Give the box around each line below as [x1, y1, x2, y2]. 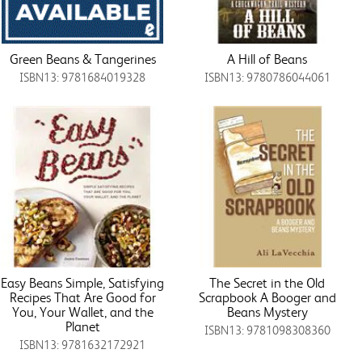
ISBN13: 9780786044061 [204, 69, 330, 85]
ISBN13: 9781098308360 [204, 322, 330, 338]
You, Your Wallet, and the [11, 303, 154, 320]
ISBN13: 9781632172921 [19, 337, 146, 352]
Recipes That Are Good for [9, 288, 156, 305]
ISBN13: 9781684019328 [19, 69, 146, 85]
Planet [65, 318, 100, 335]
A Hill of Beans [227, 50, 308, 67]
